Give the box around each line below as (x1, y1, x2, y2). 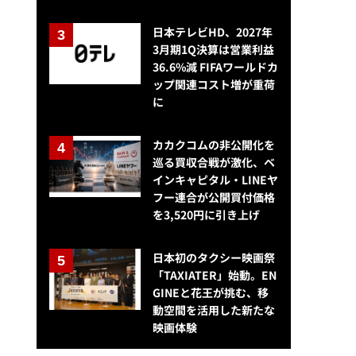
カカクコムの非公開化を (152, 137, 275, 153)
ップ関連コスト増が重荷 (152, 76, 275, 93)
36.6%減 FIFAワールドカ (152, 59, 278, 75)
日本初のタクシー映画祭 (152, 250, 275, 266)
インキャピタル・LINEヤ (152, 172, 278, 188)
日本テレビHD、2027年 (152, 24, 273, 41)
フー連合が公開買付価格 (152, 189, 275, 206)
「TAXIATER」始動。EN (152, 267, 277, 284)
